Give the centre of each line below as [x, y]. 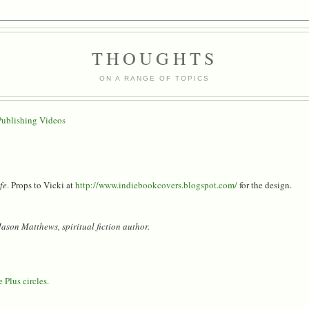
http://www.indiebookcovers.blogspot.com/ [157, 185]
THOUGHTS [154, 58]
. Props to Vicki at [41, 185]
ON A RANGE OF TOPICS [154, 78]
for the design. [265, 185]
